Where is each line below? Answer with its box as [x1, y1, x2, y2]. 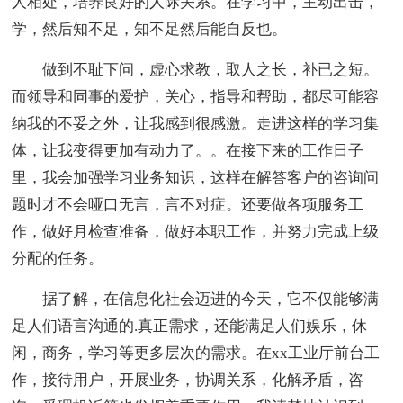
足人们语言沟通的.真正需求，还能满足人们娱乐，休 [12, 318, 368, 336]
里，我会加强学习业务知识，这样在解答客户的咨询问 [12, 169, 380, 187]
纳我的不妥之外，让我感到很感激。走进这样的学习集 [12, 115, 380, 133]
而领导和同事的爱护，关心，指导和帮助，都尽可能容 [12, 88, 380, 106]
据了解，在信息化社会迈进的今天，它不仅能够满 [12, 291, 380, 309]
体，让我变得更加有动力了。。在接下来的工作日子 [12, 142, 364, 160]
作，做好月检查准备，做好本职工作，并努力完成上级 [12, 223, 380, 241]
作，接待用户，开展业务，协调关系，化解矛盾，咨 [12, 372, 364, 390]
